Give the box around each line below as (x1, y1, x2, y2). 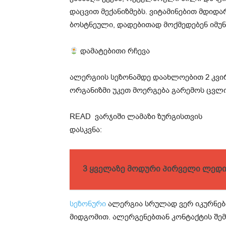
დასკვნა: (70, 125, 102, 135)
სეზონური (70, 199, 106, 209)
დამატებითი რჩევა (78, 46, 150, 56)
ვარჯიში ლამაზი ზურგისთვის (95, 111, 202, 122)
